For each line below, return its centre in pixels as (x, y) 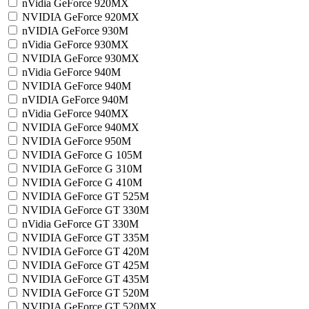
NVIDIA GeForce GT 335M (86, 238)
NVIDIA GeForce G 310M (82, 169)
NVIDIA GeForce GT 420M (86, 251)
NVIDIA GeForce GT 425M (86, 265)
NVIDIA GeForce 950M (77, 141)
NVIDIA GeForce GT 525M (86, 196)
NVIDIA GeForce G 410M (82, 182)
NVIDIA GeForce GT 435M (86, 279)
